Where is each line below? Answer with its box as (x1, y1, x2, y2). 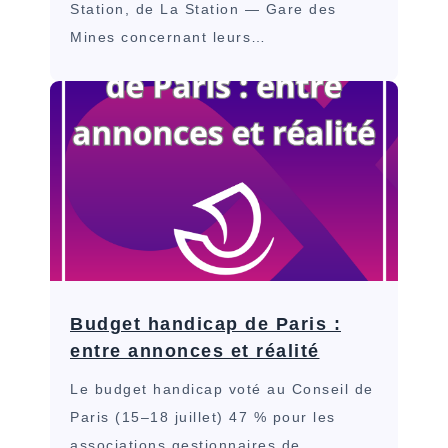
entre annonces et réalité (70, 340, 320, 361)
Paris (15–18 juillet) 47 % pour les (70, 408, 336, 425)
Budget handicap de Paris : (70, 313, 341, 334)
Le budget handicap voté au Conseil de (70, 380, 374, 397)
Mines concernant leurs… (70, 28, 267, 45)
